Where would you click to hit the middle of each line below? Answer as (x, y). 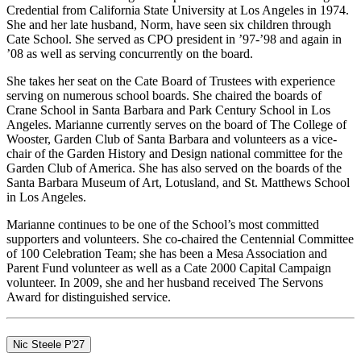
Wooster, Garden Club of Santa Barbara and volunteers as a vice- (172, 139)
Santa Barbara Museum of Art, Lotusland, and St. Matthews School (178, 183)
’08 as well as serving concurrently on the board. (130, 54)
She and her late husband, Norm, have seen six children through (169, 25)
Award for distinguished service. (89, 297)
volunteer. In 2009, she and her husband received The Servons (165, 283)
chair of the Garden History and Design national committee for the (174, 154)
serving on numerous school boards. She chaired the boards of (164, 96)
